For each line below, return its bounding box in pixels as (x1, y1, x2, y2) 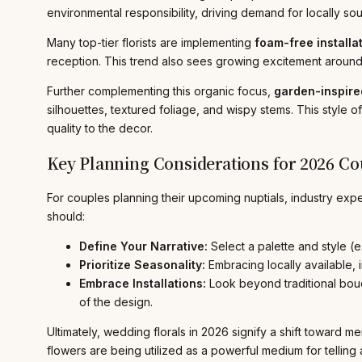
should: (47, 208, 85, 223)
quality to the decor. (47, 121, 153, 136)
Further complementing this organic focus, (47, 84, 274, 99)
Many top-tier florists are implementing (47, 36, 255, 50)
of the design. (79, 294, 153, 309)
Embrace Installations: (79, 276, 206, 290)
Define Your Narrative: (79, 238, 208, 253)
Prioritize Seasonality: (79, 257, 205, 271)
